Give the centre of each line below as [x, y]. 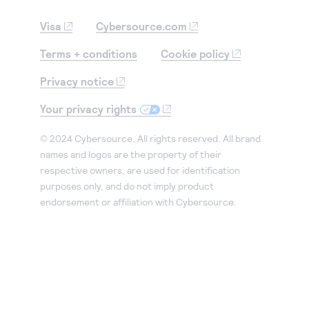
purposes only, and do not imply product [127, 186]
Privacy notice [77, 81]
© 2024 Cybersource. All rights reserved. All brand [150, 138]
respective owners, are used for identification [140, 170]
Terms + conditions [89, 53]
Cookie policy [195, 53]
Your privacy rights [89, 109]
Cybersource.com [142, 26]
